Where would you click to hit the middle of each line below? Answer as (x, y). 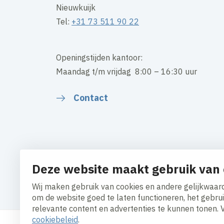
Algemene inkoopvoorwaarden (111, 191)
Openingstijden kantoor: (99, 58)
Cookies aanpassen (91, 177)
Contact (91, 98)
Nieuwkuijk (76, 8)
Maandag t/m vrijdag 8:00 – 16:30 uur (126, 72)
